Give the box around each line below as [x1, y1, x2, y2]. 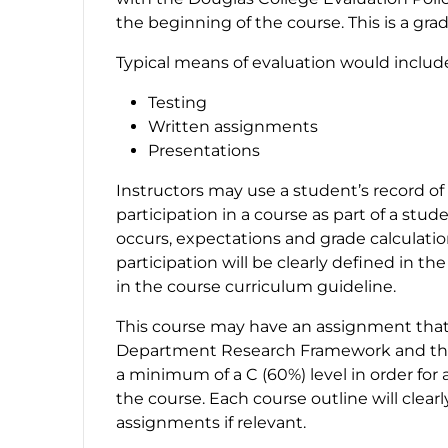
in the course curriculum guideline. [116, 276, 396, 296]
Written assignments [148, 116, 318, 136]
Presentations [148, 140, 260, 160]
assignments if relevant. [116, 412, 306, 432]
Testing [148, 92, 207, 112]
